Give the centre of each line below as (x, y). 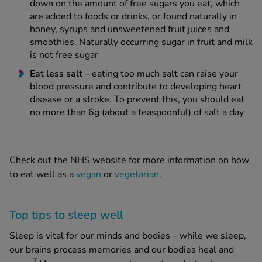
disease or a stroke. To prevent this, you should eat (137, 100)
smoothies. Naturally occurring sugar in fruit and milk (141, 42)
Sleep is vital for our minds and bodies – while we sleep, (128, 236)
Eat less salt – (61, 74)
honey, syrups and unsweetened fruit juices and (130, 30)
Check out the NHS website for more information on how (129, 161)
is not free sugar (64, 55)
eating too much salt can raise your (165, 74)
